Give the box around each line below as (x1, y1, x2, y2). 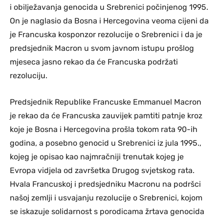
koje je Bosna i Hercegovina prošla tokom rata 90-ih (10, 125, 197, 134)
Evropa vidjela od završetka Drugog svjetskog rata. (10, 166, 195, 175)
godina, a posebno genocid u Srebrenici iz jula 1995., (10, 138, 201, 148)
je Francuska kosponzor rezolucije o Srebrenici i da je (10, 30, 202, 40)
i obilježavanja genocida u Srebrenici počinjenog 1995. (10, 2, 208, 12)
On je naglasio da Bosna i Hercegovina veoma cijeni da (10, 16, 209, 26)
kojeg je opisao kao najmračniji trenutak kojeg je (10, 152, 184, 162)
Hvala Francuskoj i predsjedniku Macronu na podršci (10, 179, 201, 189)
